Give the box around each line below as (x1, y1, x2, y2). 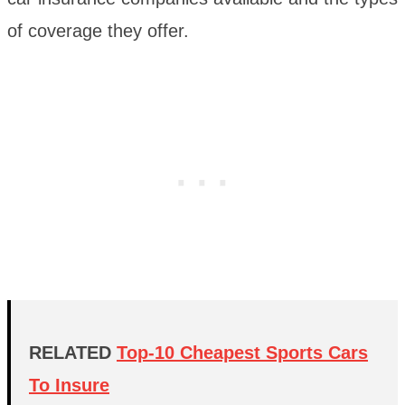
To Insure (29, 375, 109, 396)
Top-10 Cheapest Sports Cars (117, 343, 368, 363)
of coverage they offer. (7, 21, 189, 42)
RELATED (29, 343, 117, 363)
